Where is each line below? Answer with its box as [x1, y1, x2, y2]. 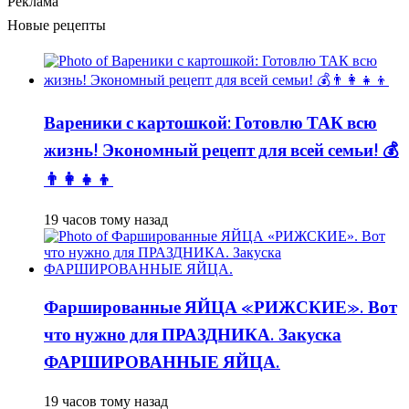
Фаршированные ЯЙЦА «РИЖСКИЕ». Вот [44, 294, 397, 322]
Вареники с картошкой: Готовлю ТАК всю [44, 110, 377, 139]
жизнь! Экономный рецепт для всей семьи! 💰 [44, 138, 399, 166]
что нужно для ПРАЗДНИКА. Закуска [44, 321, 341, 350]
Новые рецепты [7, 14, 106, 38]
